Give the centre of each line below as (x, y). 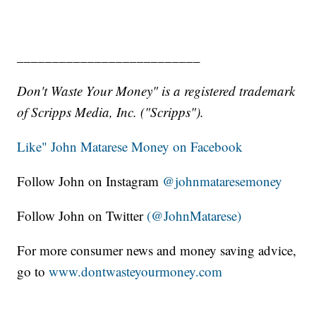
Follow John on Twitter (82, 215)
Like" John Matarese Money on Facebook (130, 146)
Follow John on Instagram (90, 181)
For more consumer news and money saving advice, (157, 250)
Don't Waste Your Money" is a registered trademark (156, 90)
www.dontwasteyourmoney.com (136, 271)
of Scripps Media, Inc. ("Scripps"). (111, 111)
